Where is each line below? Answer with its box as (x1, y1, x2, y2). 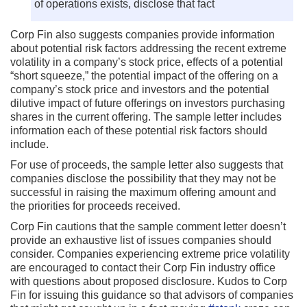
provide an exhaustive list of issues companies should (10, 234, 271, 246)
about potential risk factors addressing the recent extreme (10, 42, 286, 54)
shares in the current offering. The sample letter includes (10, 111, 282, 123)
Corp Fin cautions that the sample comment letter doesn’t (10, 221, 286, 232)
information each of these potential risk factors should (10, 125, 267, 136)
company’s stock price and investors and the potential (10, 84, 269, 95)
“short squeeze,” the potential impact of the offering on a (10, 70, 278, 82)
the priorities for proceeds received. (10, 200, 180, 212)
